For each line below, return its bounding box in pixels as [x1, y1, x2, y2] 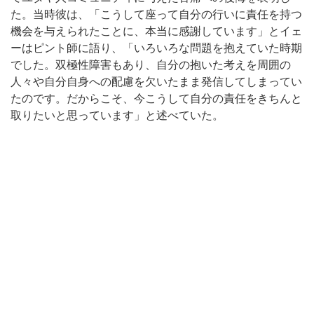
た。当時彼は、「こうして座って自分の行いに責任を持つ [11, 8, 302, 20]
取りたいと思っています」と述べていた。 [11, 109, 224, 121]
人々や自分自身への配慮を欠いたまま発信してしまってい [11, 76, 302, 88]
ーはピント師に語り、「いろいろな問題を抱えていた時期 [11, 42, 302, 54]
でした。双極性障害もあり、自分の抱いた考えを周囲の [11, 59, 291, 71]
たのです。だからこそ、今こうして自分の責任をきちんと [11, 93, 302, 104]
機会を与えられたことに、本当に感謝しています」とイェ [11, 25, 302, 37]
